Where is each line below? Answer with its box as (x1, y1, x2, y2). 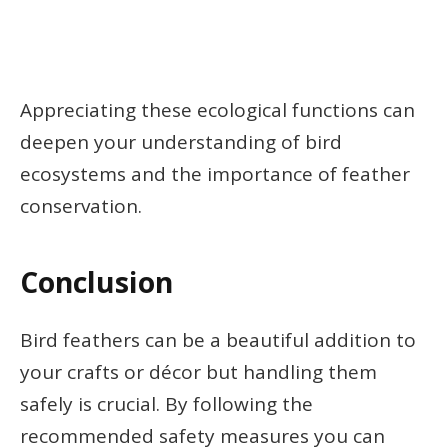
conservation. (20, 193, 142, 220)
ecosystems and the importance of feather (20, 161, 410, 188)
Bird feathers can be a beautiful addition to (20, 327, 416, 354)
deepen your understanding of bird (20, 129, 342, 156)
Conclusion (20, 262, 173, 301)
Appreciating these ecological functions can (20, 97, 415, 124)
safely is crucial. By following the (20, 391, 313, 418)
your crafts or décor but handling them (20, 359, 377, 386)
